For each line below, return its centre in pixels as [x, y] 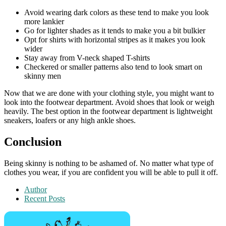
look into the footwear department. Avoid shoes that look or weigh [109, 102]
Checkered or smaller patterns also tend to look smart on [113, 67]
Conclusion [33, 142]
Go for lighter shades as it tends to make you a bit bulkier [115, 31]
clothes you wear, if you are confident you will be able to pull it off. [112, 173]
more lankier [44, 22]
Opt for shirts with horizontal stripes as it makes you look [115, 40]
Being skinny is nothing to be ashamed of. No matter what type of [109, 163]
